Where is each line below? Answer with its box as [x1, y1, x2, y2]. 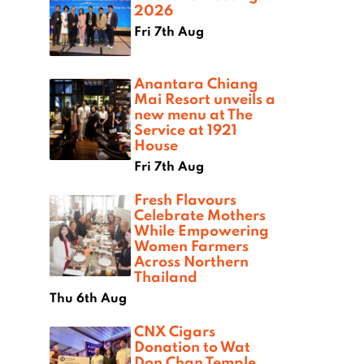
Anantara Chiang [134, 73, 258, 93]
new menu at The [134, 104, 253, 124]
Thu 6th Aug [50, 289, 127, 306]
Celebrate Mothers [134, 205, 266, 225]
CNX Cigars [134, 321, 215, 341]
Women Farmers [134, 236, 249, 256]
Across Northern [134, 251, 249, 271]
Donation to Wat [134, 336, 250, 357]
